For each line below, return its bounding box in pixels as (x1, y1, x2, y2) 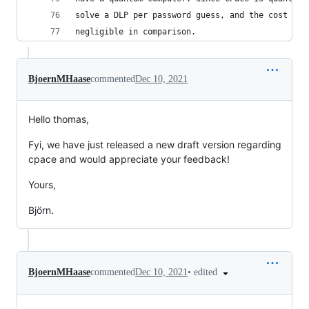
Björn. (28, 204, 54, 216)
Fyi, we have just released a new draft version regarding (28, 139, 281, 150)
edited (194, 267, 220, 277)
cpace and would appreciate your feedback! (28, 153, 230, 165)
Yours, (28, 179, 56, 190)
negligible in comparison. (75, 27, 196, 37)
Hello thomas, (28, 113, 89, 125)
